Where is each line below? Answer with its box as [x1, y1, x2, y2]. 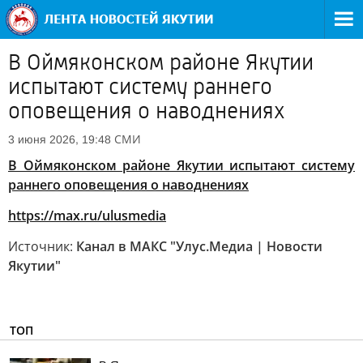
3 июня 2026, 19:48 [8, 133, 111, 146]
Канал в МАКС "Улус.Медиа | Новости [76, 237, 322, 255]
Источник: [8, 237, 76, 255]
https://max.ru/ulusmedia [8, 207, 166, 224]
